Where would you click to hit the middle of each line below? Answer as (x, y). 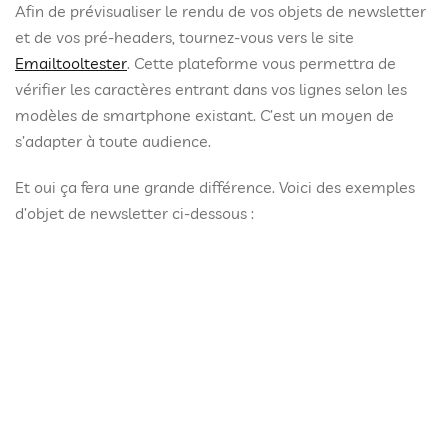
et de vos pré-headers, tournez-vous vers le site (184, 37)
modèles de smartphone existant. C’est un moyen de (204, 115)
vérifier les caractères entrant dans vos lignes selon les (211, 89)
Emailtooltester (71, 63)
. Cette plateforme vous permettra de (261, 63)
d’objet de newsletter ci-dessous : (134, 213)
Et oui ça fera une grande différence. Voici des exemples (215, 187)
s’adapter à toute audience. (113, 141)
